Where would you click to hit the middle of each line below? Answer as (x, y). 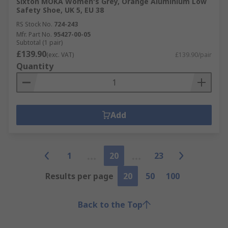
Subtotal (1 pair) (39, 42)
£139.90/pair (193, 55)
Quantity (35, 66)
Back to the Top (110, 205)
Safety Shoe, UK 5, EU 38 (60, 10)
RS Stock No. (34, 24)
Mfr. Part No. (34, 34)
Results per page (79, 176)
